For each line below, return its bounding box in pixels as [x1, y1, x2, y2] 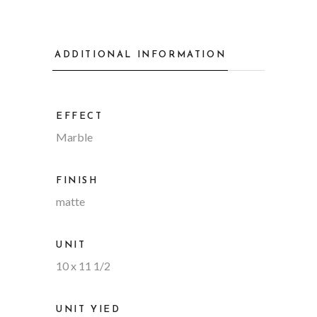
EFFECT [56, 112, 103, 121]
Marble [56, 130, 93, 144]
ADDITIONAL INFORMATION [54, 50, 226, 59]
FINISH [56, 176, 98, 185]
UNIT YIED [56, 305, 121, 314]
